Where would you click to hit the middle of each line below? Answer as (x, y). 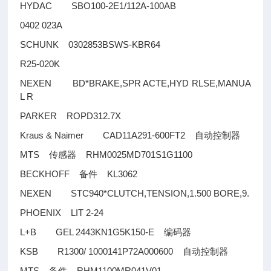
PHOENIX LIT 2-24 (62, 213)
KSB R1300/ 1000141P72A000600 (102, 251)
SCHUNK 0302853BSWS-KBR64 (90, 44)
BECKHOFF (50, 174)
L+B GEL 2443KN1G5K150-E (92, 232)
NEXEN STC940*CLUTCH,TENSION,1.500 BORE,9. (135, 193)
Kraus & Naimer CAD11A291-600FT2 (108, 135)
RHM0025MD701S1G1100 (135, 155)
